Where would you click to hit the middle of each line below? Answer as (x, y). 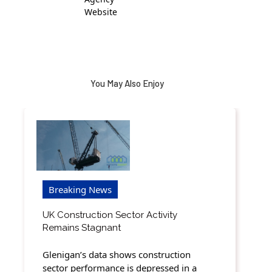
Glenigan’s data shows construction (117, 255)
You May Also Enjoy (127, 83)
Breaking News (80, 189)
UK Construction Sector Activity (110, 215)
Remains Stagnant (82, 227)
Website (101, 12)
